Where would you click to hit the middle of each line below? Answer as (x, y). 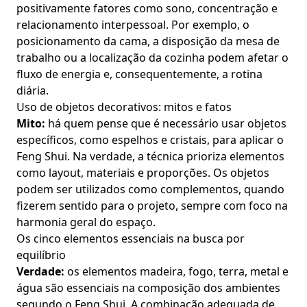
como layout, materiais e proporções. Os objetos (143, 173)
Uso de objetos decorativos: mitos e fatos (124, 107)
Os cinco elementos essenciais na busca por (131, 238)
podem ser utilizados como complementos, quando (150, 189)
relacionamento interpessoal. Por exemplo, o (133, 25)
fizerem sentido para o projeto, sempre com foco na (152, 206)
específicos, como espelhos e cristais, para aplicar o (150, 140)
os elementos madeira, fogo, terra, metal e (176, 271)
